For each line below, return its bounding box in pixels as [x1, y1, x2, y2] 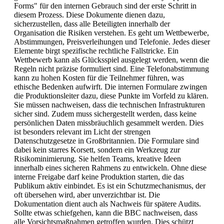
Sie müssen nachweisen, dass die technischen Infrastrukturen [14, 100, 205, 109]
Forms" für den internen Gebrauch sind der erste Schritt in [14, 1, 196, 10]
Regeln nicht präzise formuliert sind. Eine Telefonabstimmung [14, 64, 209, 73]
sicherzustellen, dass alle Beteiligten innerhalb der [14, 19, 170, 28]
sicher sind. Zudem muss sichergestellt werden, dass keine [14, 109, 196, 118]
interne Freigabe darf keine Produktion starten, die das [14, 172, 184, 181]
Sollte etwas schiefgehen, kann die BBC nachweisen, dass [14, 208, 197, 217]
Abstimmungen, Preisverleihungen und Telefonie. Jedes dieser [14, 37, 210, 46]
